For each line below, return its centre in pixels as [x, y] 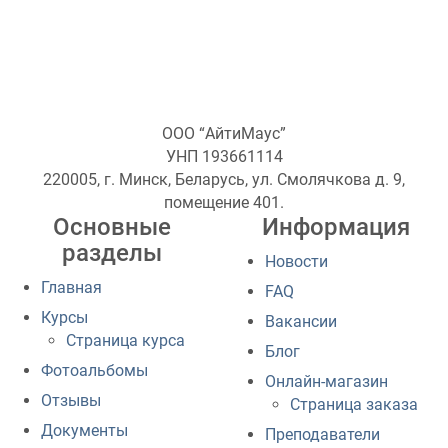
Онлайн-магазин [326, 382]
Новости [296, 262]
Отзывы [71, 401]
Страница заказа [354, 405]
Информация [336, 227]
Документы [84, 431]
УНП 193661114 [224, 157]
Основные [112, 227]
